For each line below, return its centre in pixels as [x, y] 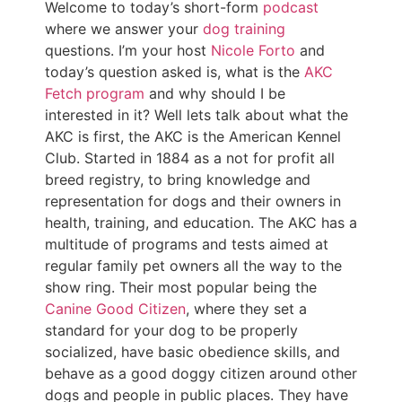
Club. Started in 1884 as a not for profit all [190, 158]
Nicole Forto [255, 51]
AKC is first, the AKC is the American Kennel [193, 137]
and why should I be [215, 94]
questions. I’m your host [128, 51]
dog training [244, 29]
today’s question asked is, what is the [175, 72]
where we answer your [124, 29]
